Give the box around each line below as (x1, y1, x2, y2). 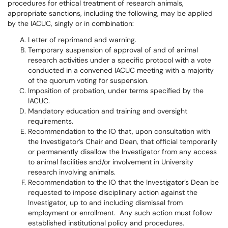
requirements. (28, 117, 73, 126)
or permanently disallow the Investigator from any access (28, 147, 217, 156)
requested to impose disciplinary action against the (28, 188, 197, 197)
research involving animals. (28, 167, 116, 177)
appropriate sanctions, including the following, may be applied (8, 9, 213, 18)
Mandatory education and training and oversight (28, 106, 187, 116)
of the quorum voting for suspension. (28, 76, 149, 85)
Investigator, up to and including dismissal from (28, 198, 183, 207)
